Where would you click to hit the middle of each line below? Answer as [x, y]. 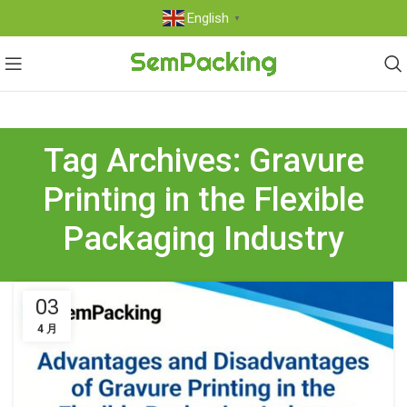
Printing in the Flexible [203, 200]
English [208, 18]
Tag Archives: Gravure [203, 161]
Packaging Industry [203, 239]
